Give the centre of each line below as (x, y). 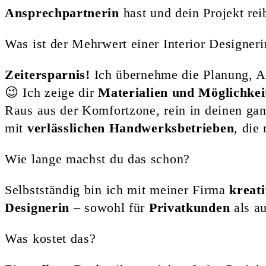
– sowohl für (109, 207)
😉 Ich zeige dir (52, 92)
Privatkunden (189, 207)
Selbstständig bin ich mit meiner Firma (117, 189)
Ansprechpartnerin (62, 12)
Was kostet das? (50, 238)
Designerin (37, 207)
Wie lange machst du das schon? (97, 159)
